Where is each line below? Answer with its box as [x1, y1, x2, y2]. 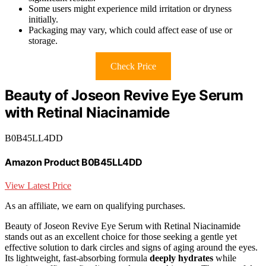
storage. [28, 35, 58, 46]
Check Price [110, 61, 156, 71]
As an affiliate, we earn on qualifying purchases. [5, 201, 185, 211]
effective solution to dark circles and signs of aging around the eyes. [5, 242, 258, 253]
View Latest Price [5, 180, 71, 191]
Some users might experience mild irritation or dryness [28, 3, 232, 14]
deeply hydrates [150, 253, 213, 264]
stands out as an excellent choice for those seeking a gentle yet [5, 232, 237, 242]
